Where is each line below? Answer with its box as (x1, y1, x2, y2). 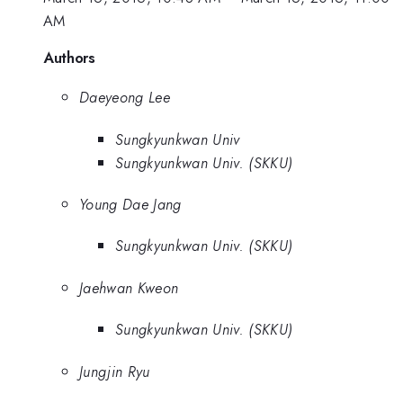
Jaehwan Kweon (79, 276, 179, 299)
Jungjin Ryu (79, 360, 150, 382)
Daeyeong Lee (79, 86, 170, 109)
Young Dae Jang (79, 193, 182, 216)
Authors (43, 47, 95, 69)
